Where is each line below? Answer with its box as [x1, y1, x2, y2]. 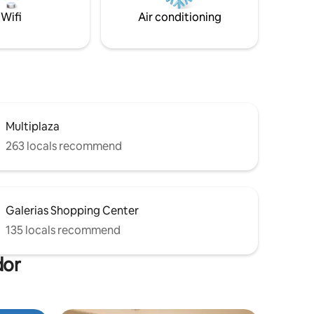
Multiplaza [6, 118, 60, 134]
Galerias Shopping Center [6, 203, 139, 218]
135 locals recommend [6, 222, 121, 238]
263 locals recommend [6, 138, 122, 153]
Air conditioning [137, 9, 221, 25]
